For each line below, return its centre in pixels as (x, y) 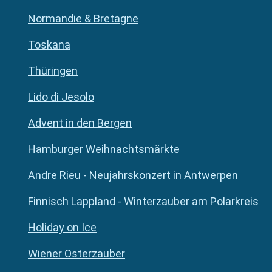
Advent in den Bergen (80, 123)
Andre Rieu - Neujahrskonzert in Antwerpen (133, 175)
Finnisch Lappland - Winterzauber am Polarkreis (143, 202)
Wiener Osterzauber (76, 254)
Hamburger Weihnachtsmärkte (104, 149)
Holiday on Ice (62, 228)
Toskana (49, 45)
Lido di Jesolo (61, 97)
